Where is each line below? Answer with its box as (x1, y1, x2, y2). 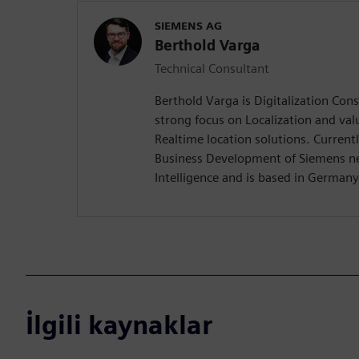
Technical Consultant (155, 61, 269, 77)
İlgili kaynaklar (26, 309, 212, 341)
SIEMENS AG (155, 19, 222, 33)
